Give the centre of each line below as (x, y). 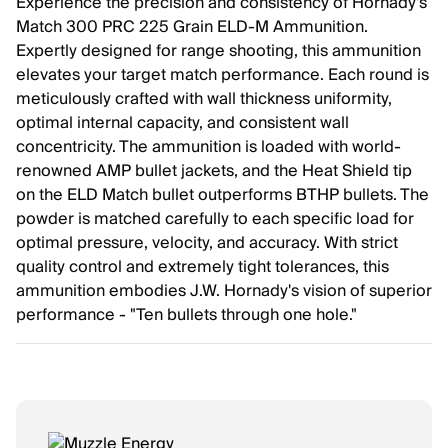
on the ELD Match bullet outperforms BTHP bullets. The (222, 195)
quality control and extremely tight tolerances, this (202, 267)
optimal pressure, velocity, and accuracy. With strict (207, 243)
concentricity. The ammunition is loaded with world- (208, 147)
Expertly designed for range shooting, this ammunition (218, 51)
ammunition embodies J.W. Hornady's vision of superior (224, 291)
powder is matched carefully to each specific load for (215, 219)
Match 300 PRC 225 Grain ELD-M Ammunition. (192, 27)
